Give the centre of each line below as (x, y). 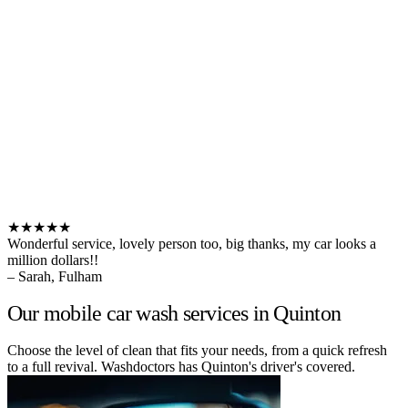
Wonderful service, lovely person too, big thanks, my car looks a (192, 243)
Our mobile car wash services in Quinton (174, 313)
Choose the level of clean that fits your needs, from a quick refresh (197, 350)
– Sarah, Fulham (55, 276)
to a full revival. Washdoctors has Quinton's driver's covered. (181, 366)
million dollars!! (53, 260)
